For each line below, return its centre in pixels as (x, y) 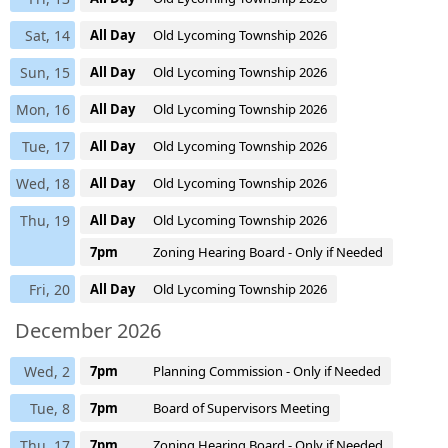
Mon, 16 (43, 109)
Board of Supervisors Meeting (241, 407)
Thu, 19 (45, 220)
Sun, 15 (45, 72)
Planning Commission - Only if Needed (267, 370)
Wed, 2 (47, 371)
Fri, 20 (49, 289)
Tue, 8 (50, 408)
